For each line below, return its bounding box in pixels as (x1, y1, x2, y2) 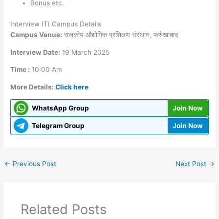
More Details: (10, 83, 56, 91)
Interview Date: (10, 48, 61, 56)
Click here (55, 83, 89, 91)
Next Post (175, 159, 208, 168)
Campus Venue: (10, 30, 63, 39)
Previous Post (11, 159, 57, 168)
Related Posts (20, 201, 107, 218)
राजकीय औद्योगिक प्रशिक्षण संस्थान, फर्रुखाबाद (62, 30, 178, 39)
